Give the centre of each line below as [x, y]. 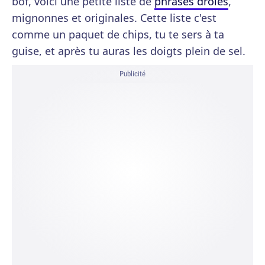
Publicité [132, 74]
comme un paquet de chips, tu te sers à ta [118, 34]
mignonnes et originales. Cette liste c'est [114, 18]
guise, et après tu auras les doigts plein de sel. [129, 51]
